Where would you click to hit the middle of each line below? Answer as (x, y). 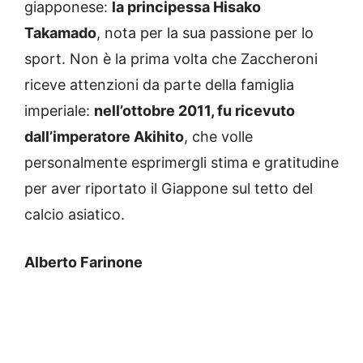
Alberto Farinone (83, 263)
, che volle (218, 137)
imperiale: (59, 111)
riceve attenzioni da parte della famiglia (159, 85)
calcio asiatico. (75, 215)
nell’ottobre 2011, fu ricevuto (194, 111)
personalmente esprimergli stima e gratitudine (181, 163)
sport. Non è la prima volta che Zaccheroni (171, 59)
